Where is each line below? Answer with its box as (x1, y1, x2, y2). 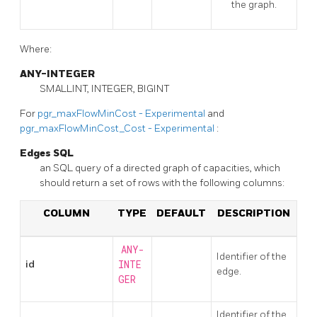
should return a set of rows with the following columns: (40, 176, 284, 189)
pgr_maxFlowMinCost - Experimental (38, 107, 207, 120)
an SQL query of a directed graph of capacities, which (40, 161, 280, 174)
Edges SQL (20, 146, 74, 159)
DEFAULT (156, 207, 206, 219)
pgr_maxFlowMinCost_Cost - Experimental (20, 122, 217, 134)
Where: (20, 42, 52, 55)
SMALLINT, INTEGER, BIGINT (40, 82, 169, 95)
